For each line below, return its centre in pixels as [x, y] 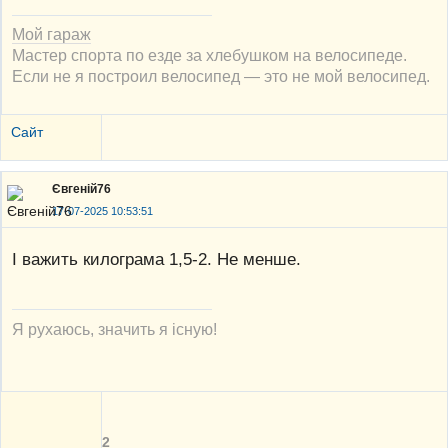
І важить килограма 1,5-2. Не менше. [156, 259]
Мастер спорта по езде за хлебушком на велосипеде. [209, 55]
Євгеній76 [81, 189]
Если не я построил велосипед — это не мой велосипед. [221, 76]
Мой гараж [51, 34]
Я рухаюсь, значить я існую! [114, 328]
